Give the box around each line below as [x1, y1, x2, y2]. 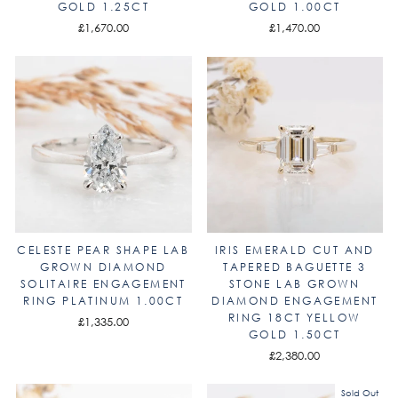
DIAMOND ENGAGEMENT [211, 292, 378, 308]
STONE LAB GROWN [228, 275, 361, 291]
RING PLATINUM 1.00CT [23, 292, 184, 308]
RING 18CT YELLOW [228, 309, 362, 325]
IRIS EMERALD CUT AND [214, 242, 375, 258]
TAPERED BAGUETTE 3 [223, 259, 367, 275]
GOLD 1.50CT [249, 326, 341, 342]
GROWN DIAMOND [40, 259, 167, 275]
